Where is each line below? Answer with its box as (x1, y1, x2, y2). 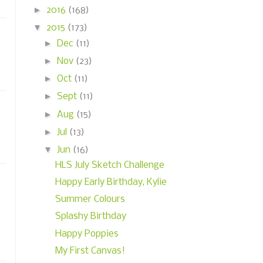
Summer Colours (55, 194, 125, 204)
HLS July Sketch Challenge (55, 160, 164, 170)
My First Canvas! (55, 245, 125, 256)
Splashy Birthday (55, 211, 126, 222)
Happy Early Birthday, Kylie (55, 177, 167, 187)
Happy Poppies (55, 228, 119, 239)
